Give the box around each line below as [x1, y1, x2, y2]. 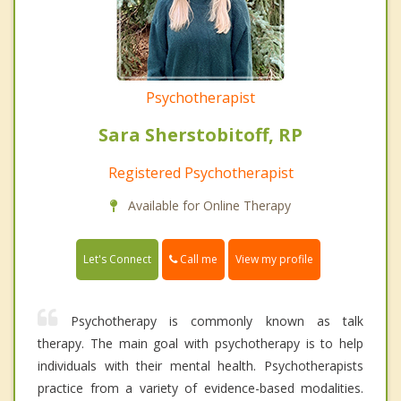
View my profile [235, 252, 313, 268]
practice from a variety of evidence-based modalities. [38, 380, 363, 397]
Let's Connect [83, 252, 151, 268]
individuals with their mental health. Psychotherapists [38, 357, 363, 375]
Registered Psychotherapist [107, 163, 294, 183]
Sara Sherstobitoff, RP [98, 123, 303, 148]
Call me [177, 252, 218, 268]
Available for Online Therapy [124, 197, 291, 215]
